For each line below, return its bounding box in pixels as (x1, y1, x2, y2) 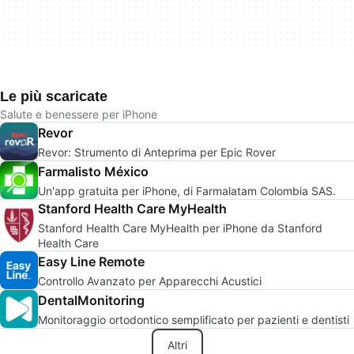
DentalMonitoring (38, 292, 145, 308)
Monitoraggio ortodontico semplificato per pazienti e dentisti (38, 312, 349, 326)
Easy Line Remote (38, 253, 145, 269)
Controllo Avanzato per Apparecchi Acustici (38, 273, 262, 288)
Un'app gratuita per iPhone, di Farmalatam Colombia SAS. (38, 183, 336, 198)
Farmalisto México (38, 163, 149, 179)
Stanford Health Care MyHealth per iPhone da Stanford (38, 221, 322, 235)
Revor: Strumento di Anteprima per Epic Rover (38, 145, 276, 159)
